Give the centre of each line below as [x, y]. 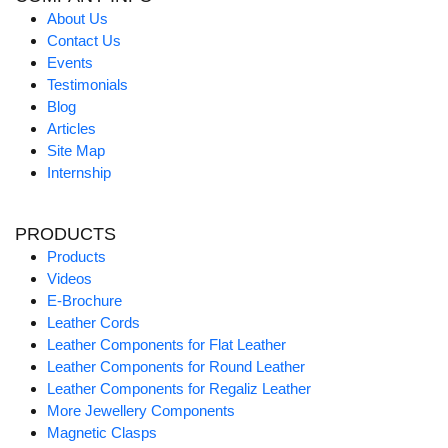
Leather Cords [93, 323]
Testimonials [87, 85]
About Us [77, 19]
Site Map [76, 151]
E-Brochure [84, 301]
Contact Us [84, 41]
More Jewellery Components [141, 411]
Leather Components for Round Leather [176, 367]
